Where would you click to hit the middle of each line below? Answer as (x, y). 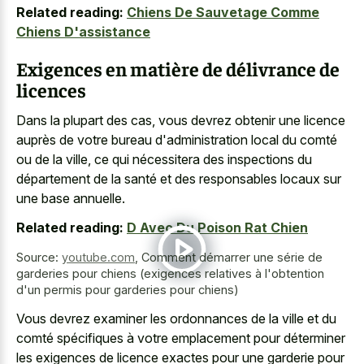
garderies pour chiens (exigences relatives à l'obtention (170, 274)
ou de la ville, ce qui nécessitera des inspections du (164, 159)
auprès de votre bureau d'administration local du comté (177, 139)
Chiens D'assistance (83, 32)
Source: (39, 258)
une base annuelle (69, 198)
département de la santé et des (108, 178)
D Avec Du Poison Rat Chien (217, 228)
